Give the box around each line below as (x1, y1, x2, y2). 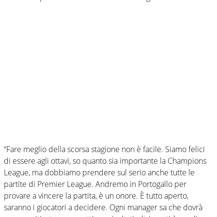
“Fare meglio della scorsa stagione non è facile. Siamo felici (4, 143, 205, 155)
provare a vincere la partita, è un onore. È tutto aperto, (4, 190, 188, 201)
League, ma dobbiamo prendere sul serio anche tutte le (4, 167, 195, 178)
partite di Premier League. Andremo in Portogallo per (4, 178, 186, 189)
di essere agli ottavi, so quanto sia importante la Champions (4, 155, 206, 166)
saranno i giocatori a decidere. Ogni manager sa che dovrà (4, 201, 202, 213)
